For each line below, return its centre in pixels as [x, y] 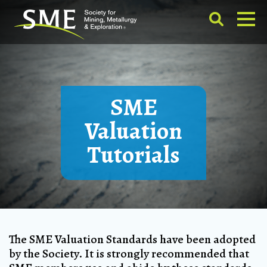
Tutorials [133, 155]
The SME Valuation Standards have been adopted [132, 239]
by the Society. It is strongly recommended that [129, 254]
